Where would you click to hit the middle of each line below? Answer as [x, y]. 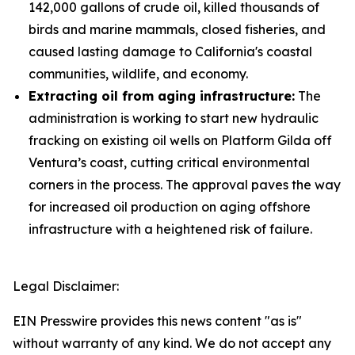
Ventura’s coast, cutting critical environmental [169, 162]
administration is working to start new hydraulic [174, 118]
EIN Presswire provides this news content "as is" [157, 321]
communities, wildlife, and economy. [138, 74]
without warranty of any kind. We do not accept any [172, 343]
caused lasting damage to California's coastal [170, 52]
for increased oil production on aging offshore [170, 207]
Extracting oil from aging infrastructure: [162, 96]
